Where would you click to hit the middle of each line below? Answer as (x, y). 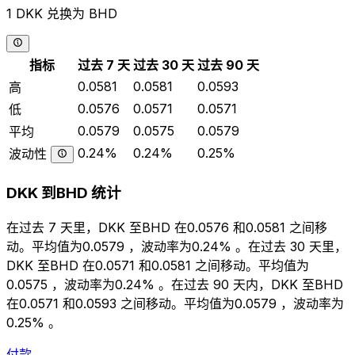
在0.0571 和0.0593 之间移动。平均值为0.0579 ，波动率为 (175, 303)
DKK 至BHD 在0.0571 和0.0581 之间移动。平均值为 (158, 265)
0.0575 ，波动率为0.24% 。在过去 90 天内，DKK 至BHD (175, 284)
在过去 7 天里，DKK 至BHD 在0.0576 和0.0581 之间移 (167, 227)
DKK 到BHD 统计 (64, 193)
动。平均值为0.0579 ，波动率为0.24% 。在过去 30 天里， (177, 246)
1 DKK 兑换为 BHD (62, 14)
